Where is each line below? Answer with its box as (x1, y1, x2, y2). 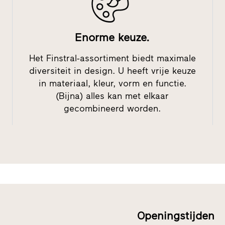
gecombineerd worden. (64, 102, 161, 114)
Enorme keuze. (75, 30, 150, 44)
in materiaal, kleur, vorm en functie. (38, 77, 186, 89)
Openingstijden (137, 208, 214, 222)
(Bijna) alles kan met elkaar (56, 90, 169, 101)
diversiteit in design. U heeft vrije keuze (29, 65, 196, 76)
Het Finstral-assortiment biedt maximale (29, 52, 196, 64)
